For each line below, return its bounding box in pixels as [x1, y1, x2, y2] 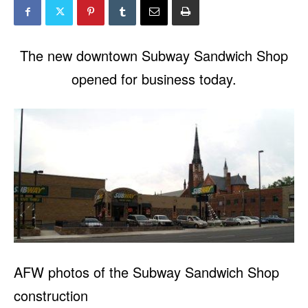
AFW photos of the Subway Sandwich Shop [14, 262, 279, 283]
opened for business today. [71, 69, 236, 89]
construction [14, 285, 88, 306]
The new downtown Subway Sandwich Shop [20, 45, 288, 66]
